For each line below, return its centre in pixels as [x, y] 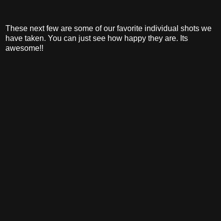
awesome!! [24, 48]
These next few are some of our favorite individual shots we [109, 28]
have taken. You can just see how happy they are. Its [97, 38]
